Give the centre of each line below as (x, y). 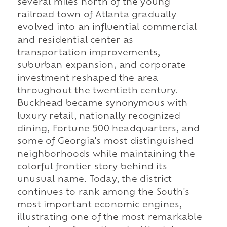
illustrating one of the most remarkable (109, 218)
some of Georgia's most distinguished (105, 142)
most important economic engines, (100, 205)
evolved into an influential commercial (107, 28)
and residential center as (75, 41)
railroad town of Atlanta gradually (97, 15)
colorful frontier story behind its (92, 167)
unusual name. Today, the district (94, 180)
